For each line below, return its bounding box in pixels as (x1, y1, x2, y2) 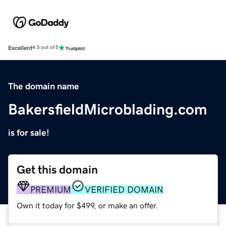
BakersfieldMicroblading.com (8, 101, 207, 117)
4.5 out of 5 (32, 45, 59, 50)
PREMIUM (30, 185, 71, 194)
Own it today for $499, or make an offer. (17, 201, 158, 209)
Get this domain (17, 163, 98, 176)
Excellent (8, 44, 32, 51)
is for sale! (8, 128, 49, 137)
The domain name (8, 81, 79, 91)
